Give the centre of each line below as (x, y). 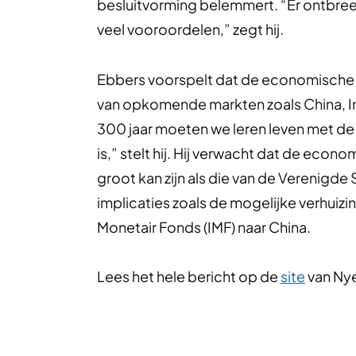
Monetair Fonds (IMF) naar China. (204, 226)
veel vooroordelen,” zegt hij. (190, 29)
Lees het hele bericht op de (189, 277)
